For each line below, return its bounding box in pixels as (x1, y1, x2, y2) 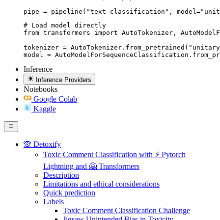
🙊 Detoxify (24, 139, 61, 148)
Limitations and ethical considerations (43, 179, 160, 188)
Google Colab (33, 94, 77, 103)
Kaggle (33, 104, 56, 113)
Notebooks (24, 84, 57, 93)
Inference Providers (36, 76, 92, 83)
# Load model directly (24, 22, 106, 29)
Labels (43, 197, 64, 206)
